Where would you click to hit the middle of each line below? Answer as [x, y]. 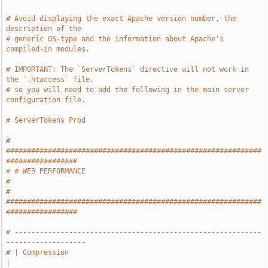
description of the [44, 29]
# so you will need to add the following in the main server [128, 90]
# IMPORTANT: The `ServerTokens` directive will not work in [128, 69]
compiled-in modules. [48, 49]
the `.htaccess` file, [50, 80]
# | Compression [38, 252]
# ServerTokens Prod [46, 120]
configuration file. [46, 100]
